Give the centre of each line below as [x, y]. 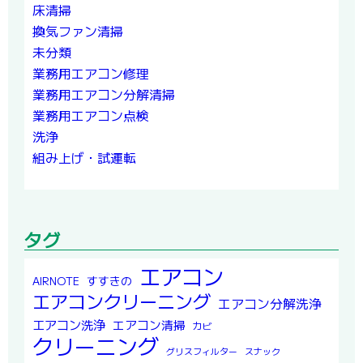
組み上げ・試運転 [84, 158]
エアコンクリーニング [122, 301]
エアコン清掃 [149, 325]
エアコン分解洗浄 [270, 304]
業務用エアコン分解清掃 [104, 94]
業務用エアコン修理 [91, 73]
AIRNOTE [56, 281]
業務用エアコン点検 [91, 115]
